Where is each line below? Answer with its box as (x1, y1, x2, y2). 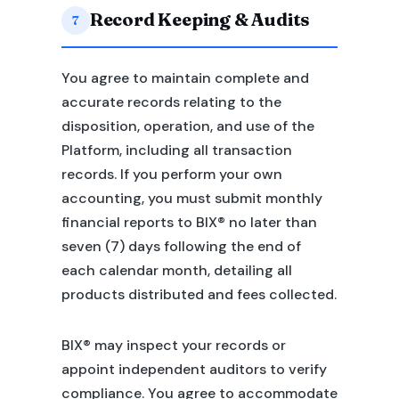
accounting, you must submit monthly (61, 189, 322, 208)
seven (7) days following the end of (61, 237, 301, 256)
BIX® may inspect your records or (61, 336, 286, 354)
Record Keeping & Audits (89, 8, 311, 30)
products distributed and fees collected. (61, 285, 337, 304)
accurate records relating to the (61, 93, 281, 111)
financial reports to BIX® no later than (61, 213, 317, 232)
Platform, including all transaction (61, 141, 292, 159)
